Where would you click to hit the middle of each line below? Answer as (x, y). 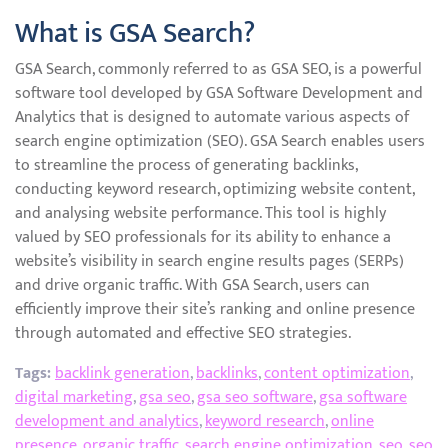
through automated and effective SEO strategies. (183, 333)
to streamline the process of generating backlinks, (186, 165)
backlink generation (122, 373)
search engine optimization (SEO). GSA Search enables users (220, 141)
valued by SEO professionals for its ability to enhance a (203, 237)
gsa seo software (255, 397)
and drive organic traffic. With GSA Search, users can (192, 285)
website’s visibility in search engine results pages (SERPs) (209, 261)
